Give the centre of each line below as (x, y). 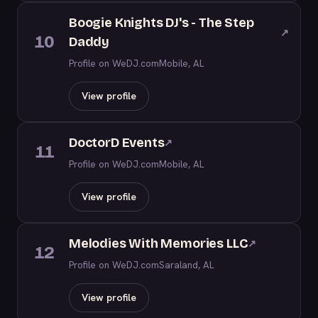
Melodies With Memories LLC (159, 243)
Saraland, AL (186, 265)
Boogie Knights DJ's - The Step (161, 23)
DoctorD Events (117, 143)
